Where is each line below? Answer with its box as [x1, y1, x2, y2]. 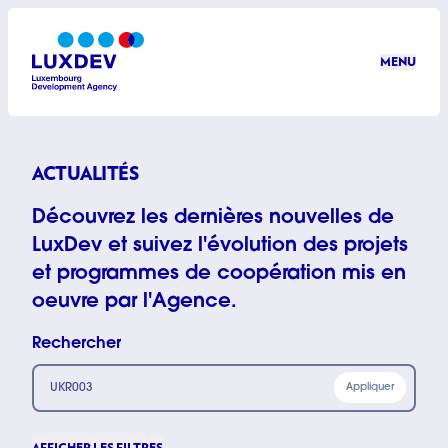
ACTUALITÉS [32, 162, 139, 184]
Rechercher [32, 335, 121, 352]
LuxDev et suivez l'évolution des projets [32, 235, 408, 256]
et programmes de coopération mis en [32, 263, 406, 284]
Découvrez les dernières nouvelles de [32, 207, 394, 228]
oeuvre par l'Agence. [32, 291, 237, 312]
